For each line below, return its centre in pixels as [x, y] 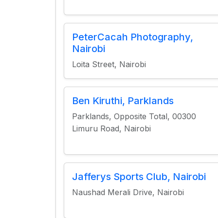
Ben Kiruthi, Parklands [123, 101]
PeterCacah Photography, [133, 37]
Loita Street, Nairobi [109, 64]
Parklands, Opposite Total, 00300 [134, 116]
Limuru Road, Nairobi [111, 128]
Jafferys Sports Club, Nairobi [139, 177]
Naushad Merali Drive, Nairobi [128, 192]
